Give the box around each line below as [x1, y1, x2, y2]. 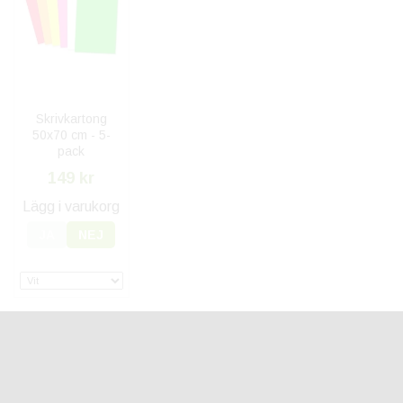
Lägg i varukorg [22, 199, 121, 215]
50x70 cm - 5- [31, 128, 111, 143]
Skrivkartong [35, 112, 107, 127]
